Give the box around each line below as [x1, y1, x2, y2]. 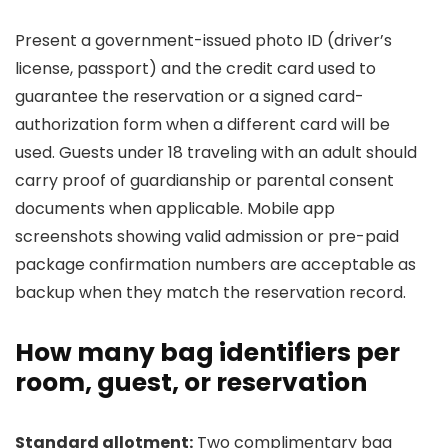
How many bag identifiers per [15, 335, 400, 370]
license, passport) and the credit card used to [15, 57, 376, 80]
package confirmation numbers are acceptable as [15, 253, 416, 276]
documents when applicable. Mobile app [15, 197, 335, 220]
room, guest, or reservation [15, 365, 367, 400]
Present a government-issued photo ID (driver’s [15, 29, 392, 52]
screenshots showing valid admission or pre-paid [15, 225, 399, 248]
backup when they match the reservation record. [15, 281, 406, 304]
